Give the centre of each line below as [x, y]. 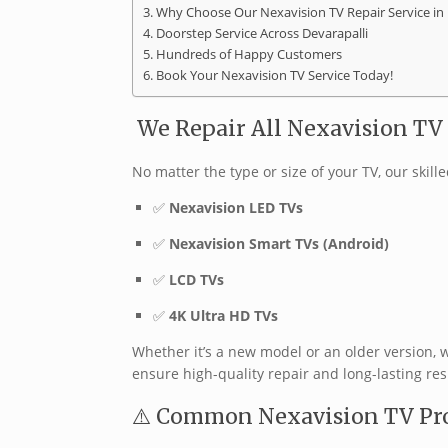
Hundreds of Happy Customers [248, 55]
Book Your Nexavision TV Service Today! [274, 76]
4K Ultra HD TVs [223, 316]
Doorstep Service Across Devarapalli [261, 34]
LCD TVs [196, 280]
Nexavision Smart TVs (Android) [279, 244]
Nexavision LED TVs [236, 208]
